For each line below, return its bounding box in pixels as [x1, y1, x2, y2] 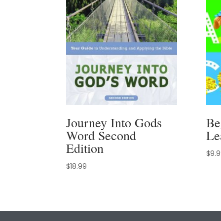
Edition [66, 140, 104, 157]
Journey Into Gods [66, 114, 162, 131]
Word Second [66, 127, 137, 144]
